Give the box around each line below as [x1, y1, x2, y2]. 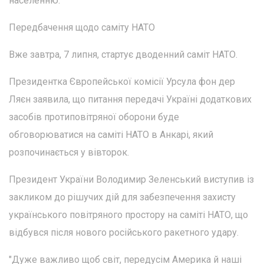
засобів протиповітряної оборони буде [9, 111, 179, 123]
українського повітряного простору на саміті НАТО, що [9, 209, 248, 221]
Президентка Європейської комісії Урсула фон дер [9, 76, 235, 88]
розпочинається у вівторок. [9, 147, 129, 159]
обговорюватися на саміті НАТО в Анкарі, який [9, 129, 213, 141]
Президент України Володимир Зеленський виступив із [9, 174, 254, 186]
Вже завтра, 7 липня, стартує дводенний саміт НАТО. [9, 49, 237, 61]
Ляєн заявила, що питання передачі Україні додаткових [9, 94, 252, 105]
